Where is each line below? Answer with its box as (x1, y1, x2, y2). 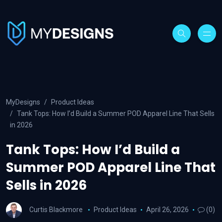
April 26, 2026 (146, 205, 189, 214)
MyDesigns (6, 98, 40, 106)
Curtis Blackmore (29, 205, 83, 214)
